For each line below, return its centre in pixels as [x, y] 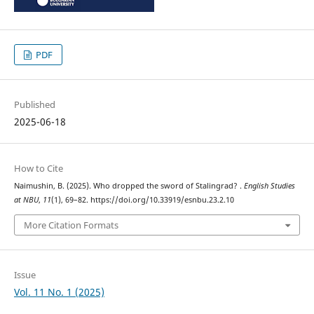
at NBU [26, 200]
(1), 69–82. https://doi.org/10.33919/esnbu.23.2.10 [142, 200]
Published [34, 105]
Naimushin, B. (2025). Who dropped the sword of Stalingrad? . [129, 186]
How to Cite [38, 169]
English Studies [269, 186]
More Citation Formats [71, 225]
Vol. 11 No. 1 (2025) [59, 292]
